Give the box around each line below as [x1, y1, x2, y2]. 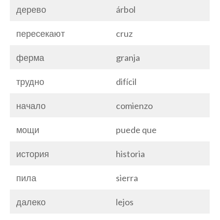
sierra [116, 172, 138, 183]
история [16, 148, 49, 159]
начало [16, 100, 46, 111]
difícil [116, 76, 137, 87]
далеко [16, 196, 46, 207]
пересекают [16, 27, 65, 39]
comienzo [116, 100, 153, 111]
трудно [16, 76, 44, 87]
